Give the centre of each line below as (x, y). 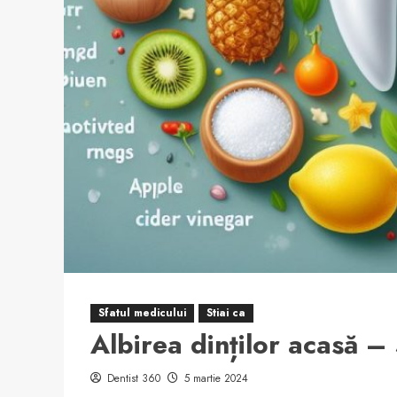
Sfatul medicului (142, 312)
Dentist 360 (134, 378)
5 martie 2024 (216, 378)
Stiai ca (226, 312)
